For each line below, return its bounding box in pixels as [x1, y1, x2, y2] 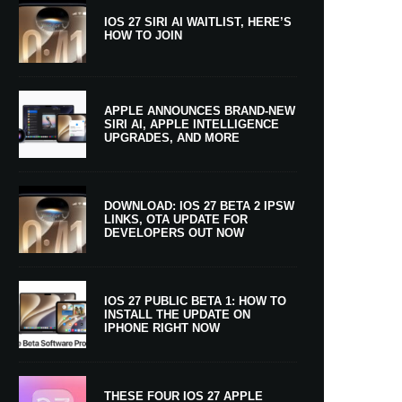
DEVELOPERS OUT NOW [104, 225, 244, 240]
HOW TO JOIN [104, 29, 182, 43]
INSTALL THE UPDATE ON [104, 307, 250, 321]
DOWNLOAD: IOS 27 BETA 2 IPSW [104, 198, 294, 213]
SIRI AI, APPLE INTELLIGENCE [104, 117, 279, 131]
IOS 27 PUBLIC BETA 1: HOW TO [104, 293, 286, 308]
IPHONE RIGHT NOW [104, 320, 220, 335]
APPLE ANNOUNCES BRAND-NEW [104, 103, 295, 118]
